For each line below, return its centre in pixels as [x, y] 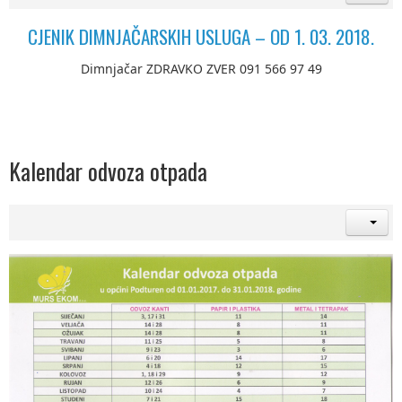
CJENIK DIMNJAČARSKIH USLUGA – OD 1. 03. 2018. [201, 36]
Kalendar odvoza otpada [108, 171]
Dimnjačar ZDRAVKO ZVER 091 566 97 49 [201, 69]
